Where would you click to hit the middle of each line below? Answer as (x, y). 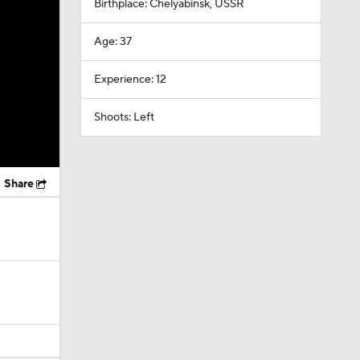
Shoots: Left (124, 117)
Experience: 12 (130, 80)
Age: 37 (112, 42)
